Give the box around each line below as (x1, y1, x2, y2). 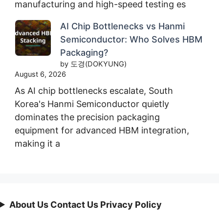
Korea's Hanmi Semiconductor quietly (15, 98, 169, 109)
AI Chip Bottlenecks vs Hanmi (60, 21, 185, 31)
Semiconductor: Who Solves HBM (60, 34, 202, 44)
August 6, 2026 (15, 69, 66, 79)
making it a (15, 138, 60, 149)
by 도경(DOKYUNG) (60, 59, 127, 68)
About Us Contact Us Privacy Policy (9, 199, 162, 210)
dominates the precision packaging (15, 111, 160, 122)
